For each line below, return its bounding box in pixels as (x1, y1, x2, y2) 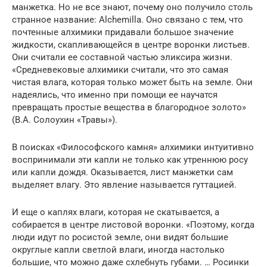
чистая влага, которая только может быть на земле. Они (12, 77, 253, 88)
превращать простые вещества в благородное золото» (12, 102, 246, 113)
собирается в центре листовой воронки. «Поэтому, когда (12, 219, 254, 231)
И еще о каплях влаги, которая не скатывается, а (12, 207, 219, 218)
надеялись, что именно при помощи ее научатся (12, 89, 218, 101)
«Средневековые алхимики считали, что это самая (12, 64, 228, 76)
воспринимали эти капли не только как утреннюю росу (12, 154, 248, 166)
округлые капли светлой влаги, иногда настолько (12, 244, 225, 256)
